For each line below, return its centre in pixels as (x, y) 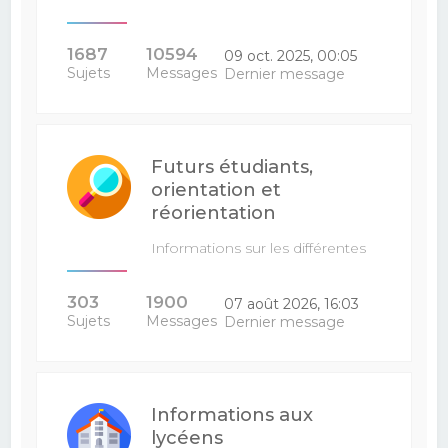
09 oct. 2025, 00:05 (290, 56)
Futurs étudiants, (232, 166)
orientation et (216, 189)
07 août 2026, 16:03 (291, 304)
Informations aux (232, 414)
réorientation (214, 212)
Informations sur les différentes (259, 248)
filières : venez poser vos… (240, 266)
